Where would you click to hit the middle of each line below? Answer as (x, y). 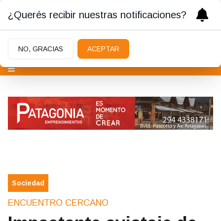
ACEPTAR (103, 49)
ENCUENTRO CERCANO (58, 203)
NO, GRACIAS (41, 49)
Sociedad (28, 183)
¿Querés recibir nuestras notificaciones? (97, 15)
